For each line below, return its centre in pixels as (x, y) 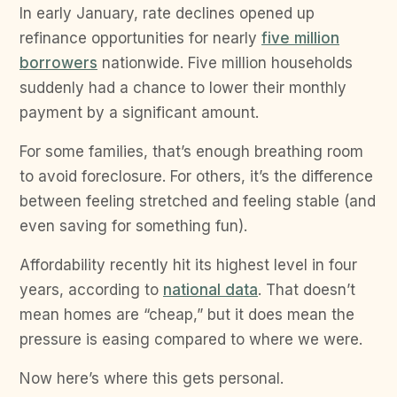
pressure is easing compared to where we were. (191, 339)
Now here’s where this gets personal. (152, 378)
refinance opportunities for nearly (140, 38)
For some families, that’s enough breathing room (191, 151)
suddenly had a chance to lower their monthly (183, 87)
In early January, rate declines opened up (167, 13)
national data (210, 289)
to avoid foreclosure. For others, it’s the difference (196, 176)
